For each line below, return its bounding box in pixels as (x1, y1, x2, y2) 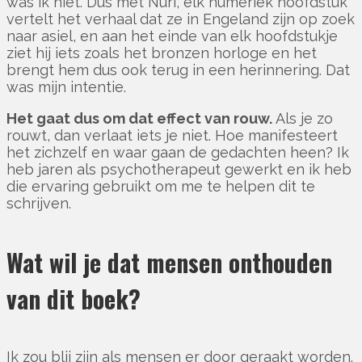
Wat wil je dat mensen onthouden (6, 243, 332, 280)
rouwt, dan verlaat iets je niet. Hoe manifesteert (6, 126, 338, 144)
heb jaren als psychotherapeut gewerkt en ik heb (6, 160, 351, 178)
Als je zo (272, 109, 333, 127)
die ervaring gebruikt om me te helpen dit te (6, 177, 315, 195)
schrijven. (6, 194, 71, 212)
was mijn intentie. (6, 78, 130, 95)
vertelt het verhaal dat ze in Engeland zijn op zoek (6, 10, 355, 27)
